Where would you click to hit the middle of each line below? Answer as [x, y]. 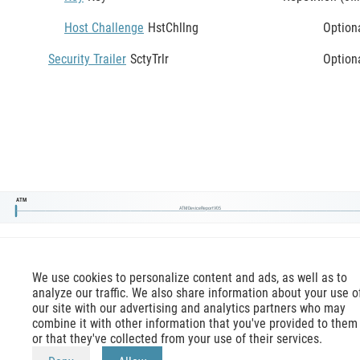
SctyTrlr [149, 59]
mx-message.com [83, 348]
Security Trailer [87, 59]
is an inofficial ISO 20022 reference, [235, 348]
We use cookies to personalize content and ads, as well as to [190, 278]
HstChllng [173, 27]
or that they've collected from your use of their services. [177, 339]
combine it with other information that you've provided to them [195, 323]
